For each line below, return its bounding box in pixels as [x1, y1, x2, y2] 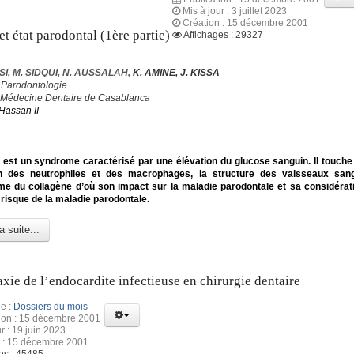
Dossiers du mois [13, 301, 88, 313]
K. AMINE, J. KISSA [133, 67, 220, 79]
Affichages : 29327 [183, 28, 263, 40]
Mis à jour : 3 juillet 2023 [183, 5, 287, 17]
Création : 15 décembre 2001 [183, 17, 308, 28]
